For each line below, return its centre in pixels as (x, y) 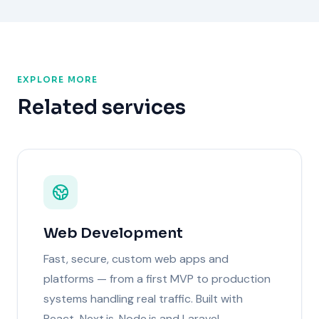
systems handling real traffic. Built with (143, 298)
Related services (101, 107)
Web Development (113, 233)
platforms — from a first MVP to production (157, 278)
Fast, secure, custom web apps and (136, 258)
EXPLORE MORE (58, 79)
